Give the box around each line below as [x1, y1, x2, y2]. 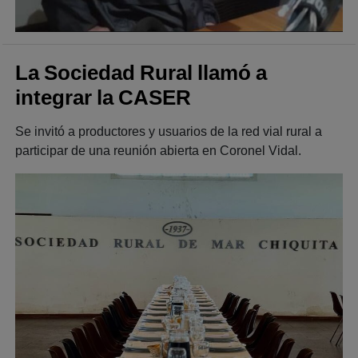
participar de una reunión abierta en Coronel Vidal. [15, 144, 301, 158]
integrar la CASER [15, 86, 191, 110]
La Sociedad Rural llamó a [15, 61, 267, 86]
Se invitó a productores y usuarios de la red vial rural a [15, 125, 322, 139]
